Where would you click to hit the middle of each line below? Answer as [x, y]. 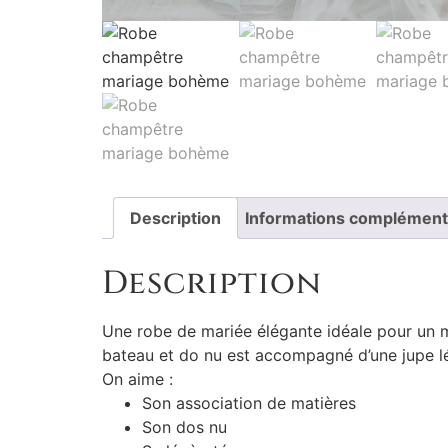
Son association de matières [249, 402]
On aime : [137, 378]
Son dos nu [184, 426]
